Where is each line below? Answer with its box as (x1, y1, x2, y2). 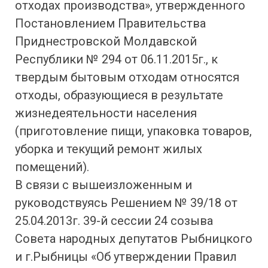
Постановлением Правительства (15, 16, 206, 31)
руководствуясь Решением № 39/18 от (15, 196, 237, 210)
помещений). (15, 160, 89, 174)
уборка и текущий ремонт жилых (15, 142, 202, 156)
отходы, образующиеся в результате (15, 88, 223, 102)
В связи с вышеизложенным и (15, 178, 192, 192)
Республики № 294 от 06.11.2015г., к (15, 52, 218, 66)
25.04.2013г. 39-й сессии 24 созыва (15, 214, 213, 228)
